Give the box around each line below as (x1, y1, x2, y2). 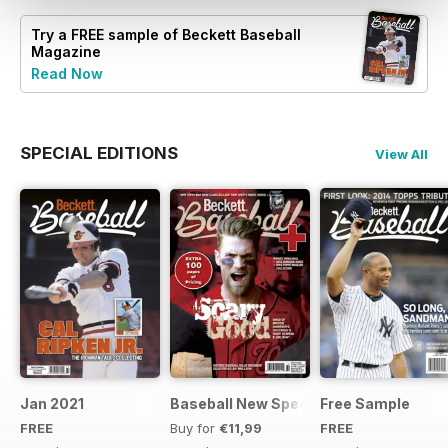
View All (375, 146, 428, 163)
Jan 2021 (20, 395, 84, 413)
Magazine (31, 43, 101, 61)
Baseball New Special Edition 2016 (170, 395, 416, 413)
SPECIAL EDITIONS (20, 143, 178, 164)
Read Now (31, 65, 103, 83)
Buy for (170, 420, 219, 437)
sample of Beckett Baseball (104, 26, 301, 44)
